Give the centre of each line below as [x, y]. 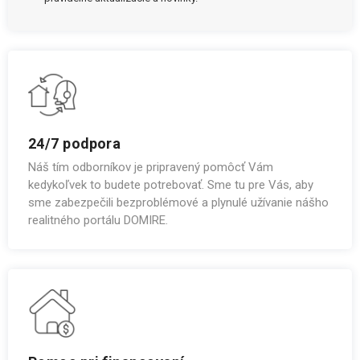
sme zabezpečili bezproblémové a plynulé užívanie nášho [178, 202]
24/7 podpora [75, 143]
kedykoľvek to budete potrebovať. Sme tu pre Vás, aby [171, 184]
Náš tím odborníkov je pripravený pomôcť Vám [151, 167]
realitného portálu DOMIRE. [98, 220]
